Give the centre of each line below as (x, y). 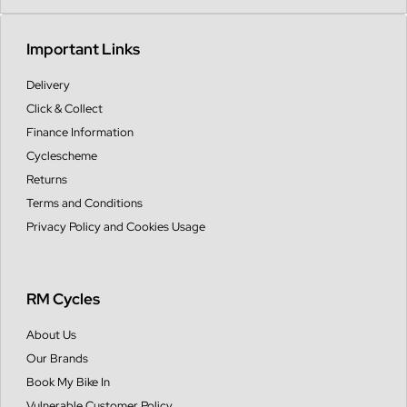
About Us (51, 334)
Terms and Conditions (84, 203)
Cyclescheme (62, 156)
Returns (47, 180)
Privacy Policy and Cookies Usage (116, 227)
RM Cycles (63, 299)
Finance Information (80, 133)
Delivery (48, 85)
